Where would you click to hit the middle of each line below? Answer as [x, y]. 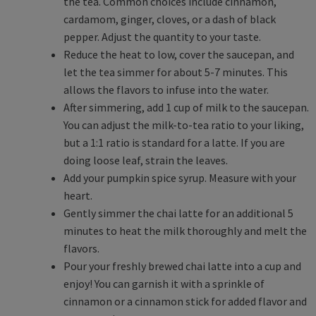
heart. [79, 195]
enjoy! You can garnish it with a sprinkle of [164, 283]
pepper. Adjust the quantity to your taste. [162, 36]
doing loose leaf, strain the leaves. [147, 160]
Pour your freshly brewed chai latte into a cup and [182, 266]
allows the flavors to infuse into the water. [166, 89]
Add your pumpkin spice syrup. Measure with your [180, 177]
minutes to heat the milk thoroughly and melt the [185, 230]
